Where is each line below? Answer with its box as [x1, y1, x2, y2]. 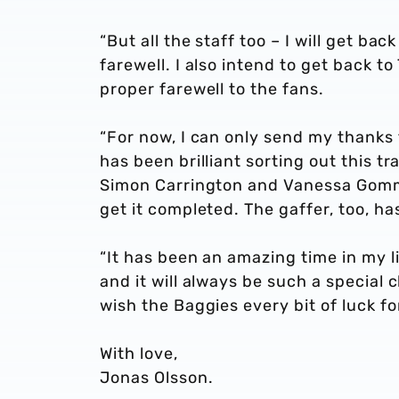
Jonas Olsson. [100, 368, 214, 387]
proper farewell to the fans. [100, 79, 324, 99]
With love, [100, 344, 178, 363]
